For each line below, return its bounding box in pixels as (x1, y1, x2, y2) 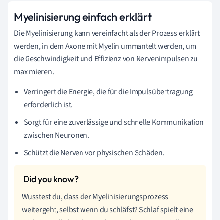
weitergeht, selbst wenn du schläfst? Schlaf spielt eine (22, 204, 193, 215)
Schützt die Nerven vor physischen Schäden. (24, 147, 165, 158)
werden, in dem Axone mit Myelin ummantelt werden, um (14, 40, 196, 52)
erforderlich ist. (24, 99, 73, 110)
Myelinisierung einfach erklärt (14, 9, 152, 24)
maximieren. (14, 66, 54, 77)
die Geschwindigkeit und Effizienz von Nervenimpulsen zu (14, 53, 198, 64)
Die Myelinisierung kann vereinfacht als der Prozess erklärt (14, 27, 200, 39)
